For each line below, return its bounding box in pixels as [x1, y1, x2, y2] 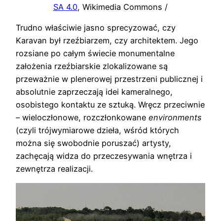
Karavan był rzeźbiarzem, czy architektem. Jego [16, 35, 198, 45]
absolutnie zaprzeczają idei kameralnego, [16, 86, 173, 97]
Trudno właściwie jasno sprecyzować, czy [16, 22, 176, 33]
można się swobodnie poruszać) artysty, [16, 138, 171, 148]
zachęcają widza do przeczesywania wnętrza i [16, 150, 192, 161]
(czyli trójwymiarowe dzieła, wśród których [16, 125, 179, 135]
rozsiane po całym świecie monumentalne [16, 48, 175, 58]
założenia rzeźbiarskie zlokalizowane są [16, 61, 168, 71]
